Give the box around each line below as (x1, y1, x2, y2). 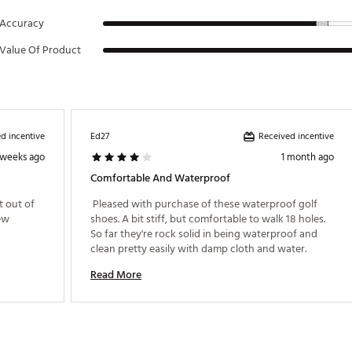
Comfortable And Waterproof (90, 169, 230, 187)
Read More (90, 266, 141, 284)
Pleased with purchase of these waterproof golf (90, 195, 317, 213)
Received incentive (258, 128, 334, 144)
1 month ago (281, 148, 334, 166)
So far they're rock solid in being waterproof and (90, 225, 317, 243)
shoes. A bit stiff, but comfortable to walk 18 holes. (90, 210, 325, 228)
